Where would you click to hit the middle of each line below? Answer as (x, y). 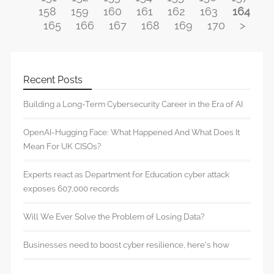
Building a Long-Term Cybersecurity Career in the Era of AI (133, 104)
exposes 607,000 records (71, 189)
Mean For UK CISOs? (62, 146)
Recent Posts (53, 80)
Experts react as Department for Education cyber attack (126, 175)
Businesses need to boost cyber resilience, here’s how (126, 245)
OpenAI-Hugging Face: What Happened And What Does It (131, 132)
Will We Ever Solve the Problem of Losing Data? (114, 217)
